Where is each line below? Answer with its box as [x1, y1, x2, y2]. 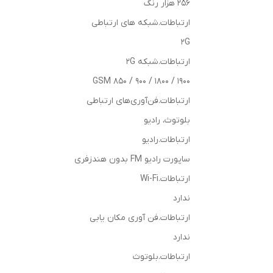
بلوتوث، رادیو [144, 115, 190, 126]
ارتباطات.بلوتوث [133, 251, 190, 263]
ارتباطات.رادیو [142, 134, 190, 146]
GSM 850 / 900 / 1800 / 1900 [93, 76, 190, 87]
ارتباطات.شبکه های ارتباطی [91, 17, 190, 29]
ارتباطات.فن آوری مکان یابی [90, 212, 190, 224]
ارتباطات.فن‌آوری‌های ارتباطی [87, 95, 190, 107]
